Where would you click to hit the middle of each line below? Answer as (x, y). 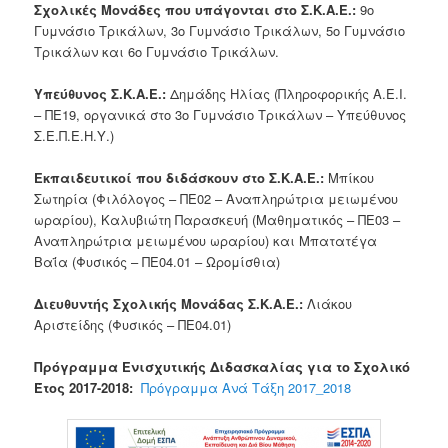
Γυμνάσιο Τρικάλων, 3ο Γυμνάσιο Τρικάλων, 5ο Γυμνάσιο (220, 30)
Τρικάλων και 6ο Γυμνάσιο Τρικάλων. (157, 51)
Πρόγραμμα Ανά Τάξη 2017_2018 (246, 388)
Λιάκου (328, 304)
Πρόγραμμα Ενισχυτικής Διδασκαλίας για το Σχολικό (222, 367)
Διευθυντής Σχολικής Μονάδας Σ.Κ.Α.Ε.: (169, 304)
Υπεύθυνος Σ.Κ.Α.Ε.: (100, 93)
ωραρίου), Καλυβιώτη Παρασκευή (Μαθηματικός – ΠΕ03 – (217, 219)
